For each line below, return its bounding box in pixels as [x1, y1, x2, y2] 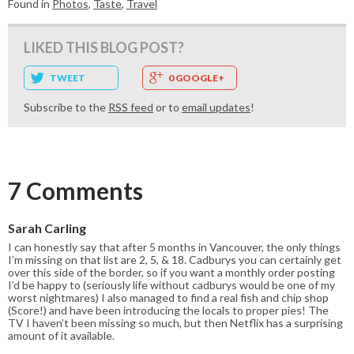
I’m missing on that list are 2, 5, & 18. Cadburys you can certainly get [8, 252, 341, 266]
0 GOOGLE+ [168, 71, 224, 84]
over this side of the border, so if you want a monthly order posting [8, 265, 335, 279]
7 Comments [8, 175, 143, 205]
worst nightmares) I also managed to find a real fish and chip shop [8, 290, 329, 304]
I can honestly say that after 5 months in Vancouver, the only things [8, 239, 341, 254]
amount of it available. [8, 328, 115, 342]
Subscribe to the [24, 100, 108, 114]
